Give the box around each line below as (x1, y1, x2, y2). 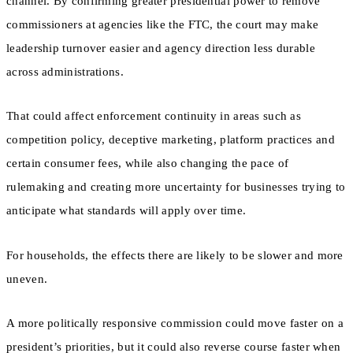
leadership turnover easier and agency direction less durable (6, 42, 315, 55)
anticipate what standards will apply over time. (6, 204, 247, 217)
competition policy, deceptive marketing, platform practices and (6, 133, 335, 147)
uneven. (6, 272, 48, 285)
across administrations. (6, 65, 124, 79)
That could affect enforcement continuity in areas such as (6, 110, 302, 123)
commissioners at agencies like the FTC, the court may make (6, 18, 319, 32)
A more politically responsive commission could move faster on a (6, 316, 344, 329)
